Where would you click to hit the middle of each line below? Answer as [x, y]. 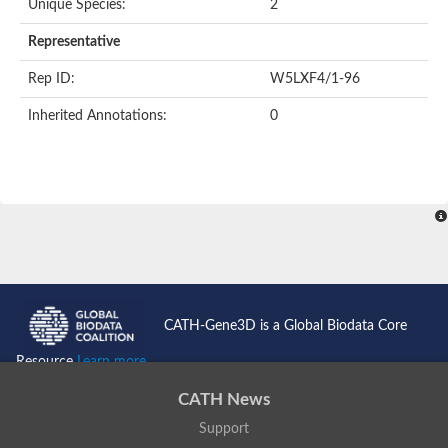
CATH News [224, 400]
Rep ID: [51, 78]
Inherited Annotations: [97, 115]
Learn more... [116, 362]
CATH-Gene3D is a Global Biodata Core [285, 325]
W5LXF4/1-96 [315, 78]
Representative [74, 41]
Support [224, 428]
